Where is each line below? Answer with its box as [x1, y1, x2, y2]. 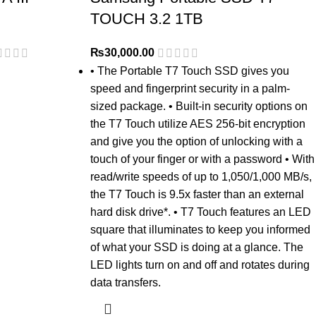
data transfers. [90, 276, 161, 289]
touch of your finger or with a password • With [90, 153, 315, 166]
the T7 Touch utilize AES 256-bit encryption [90, 118, 305, 130]
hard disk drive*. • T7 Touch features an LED [90, 206, 311, 219]
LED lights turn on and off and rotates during [90, 259, 310, 272]
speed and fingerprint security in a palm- [90, 83, 290, 95]
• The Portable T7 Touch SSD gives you [90, 65, 289, 78]
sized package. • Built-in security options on [90, 100, 308, 113]
